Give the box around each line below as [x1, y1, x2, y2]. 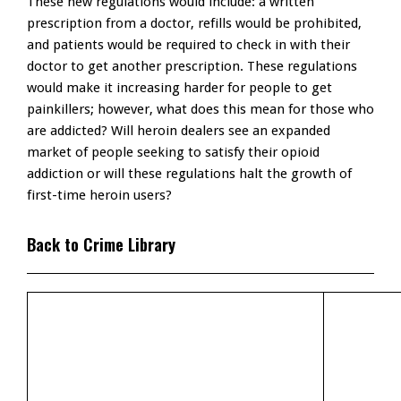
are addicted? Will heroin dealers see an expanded [27, 123, 330, 140]
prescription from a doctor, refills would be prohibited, [27, 15, 362, 32]
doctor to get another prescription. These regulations [27, 58, 357, 75]
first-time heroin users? [27, 187, 172, 204]
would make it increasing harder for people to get [27, 80, 332, 97]
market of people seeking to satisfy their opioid [27, 144, 320, 161]
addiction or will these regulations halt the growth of [27, 166, 352, 183]
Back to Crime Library [27, 232, 175, 257]
